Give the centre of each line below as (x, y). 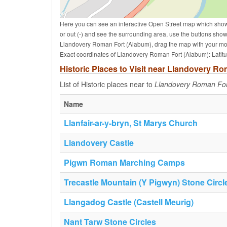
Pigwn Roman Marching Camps (124, 162)
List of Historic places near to (107, 84)
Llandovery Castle (99, 143)
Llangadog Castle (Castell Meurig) (129, 202)
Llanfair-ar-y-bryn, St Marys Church (131, 123)
